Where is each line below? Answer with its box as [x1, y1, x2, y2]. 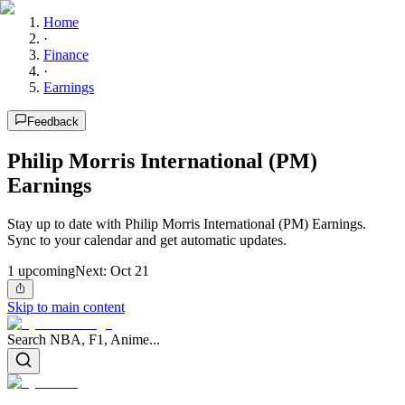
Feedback [27, 115, 79, 128]
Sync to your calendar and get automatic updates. [7, 231, 287, 248]
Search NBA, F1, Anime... [7, 332, 160, 348]
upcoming [14, 262, 75, 278]
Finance [43, 47, 89, 62]
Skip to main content [7, 299, 125, 316]
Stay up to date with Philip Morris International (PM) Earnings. [7, 215, 366, 231]
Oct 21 [110, 262, 149, 278]
